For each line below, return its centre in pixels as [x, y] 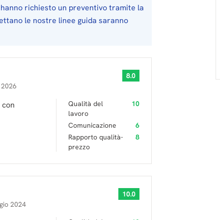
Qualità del [86, 104]
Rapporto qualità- [96, 137]
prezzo [79, 147]
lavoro [78, 113]
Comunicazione [92, 125]
